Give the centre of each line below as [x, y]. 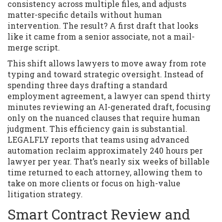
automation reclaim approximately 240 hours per [105, 151]
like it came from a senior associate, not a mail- [101, 37]
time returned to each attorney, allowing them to [105, 172]
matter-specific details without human [85, 15]
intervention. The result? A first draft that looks [103, 26]
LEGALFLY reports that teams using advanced [98, 140]
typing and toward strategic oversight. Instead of [106, 74]
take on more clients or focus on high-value [94, 183]
